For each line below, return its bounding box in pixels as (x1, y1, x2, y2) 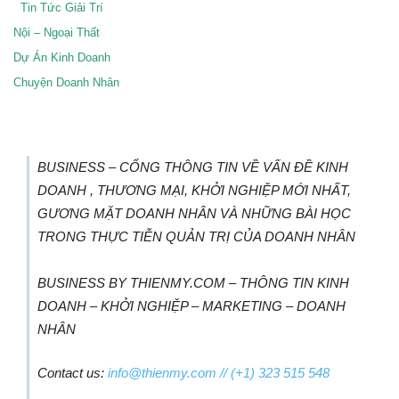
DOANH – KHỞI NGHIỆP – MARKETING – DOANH (37, 297, 346, 313)
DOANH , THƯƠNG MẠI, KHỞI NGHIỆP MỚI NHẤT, (37, 182, 351, 198)
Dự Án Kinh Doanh (13, 50, 110, 64)
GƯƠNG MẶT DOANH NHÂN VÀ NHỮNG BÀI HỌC (37, 205, 351, 221)
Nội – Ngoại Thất (13, 25, 100, 39)
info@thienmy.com (108, 364, 216, 380)
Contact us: (37, 364, 108, 380)
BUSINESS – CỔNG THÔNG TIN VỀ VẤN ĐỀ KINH (37, 159, 348, 175)
